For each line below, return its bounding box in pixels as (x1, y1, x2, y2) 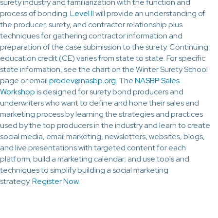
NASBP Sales (135, 75, 180, 86)
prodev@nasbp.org (49, 75, 116, 86)
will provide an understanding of (94, 8, 205, 18)
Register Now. (32, 176, 80, 186)
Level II (70, 8, 94, 18)
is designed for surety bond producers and (35, 86, 183, 97)
